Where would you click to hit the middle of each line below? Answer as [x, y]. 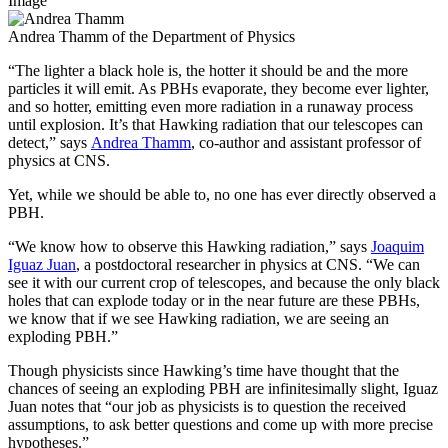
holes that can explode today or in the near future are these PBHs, [214, 300]
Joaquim [397, 246]
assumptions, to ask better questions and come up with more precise [220, 424]
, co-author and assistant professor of [306, 142]
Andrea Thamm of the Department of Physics [151, 36]
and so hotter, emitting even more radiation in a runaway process [210, 106]
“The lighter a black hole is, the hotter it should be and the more [208, 70]
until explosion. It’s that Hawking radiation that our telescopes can [215, 124]
